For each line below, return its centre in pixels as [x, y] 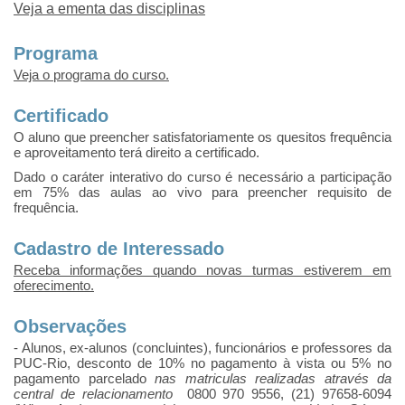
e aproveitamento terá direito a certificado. [137, 153]
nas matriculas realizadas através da [273, 379]
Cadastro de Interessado [119, 249]
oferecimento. [54, 286]
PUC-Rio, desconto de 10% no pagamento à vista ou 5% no [202, 363]
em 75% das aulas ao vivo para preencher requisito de [202, 193]
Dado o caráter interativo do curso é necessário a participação [202, 177]
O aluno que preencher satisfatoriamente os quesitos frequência [202, 137]
